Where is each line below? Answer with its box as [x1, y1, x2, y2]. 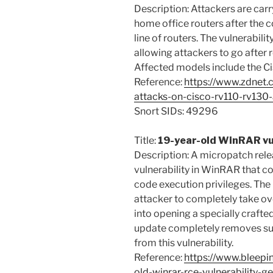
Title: [134, 135, 158, 147]
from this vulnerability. [134, 237, 233, 249]
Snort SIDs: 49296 [134, 105, 218, 118]
